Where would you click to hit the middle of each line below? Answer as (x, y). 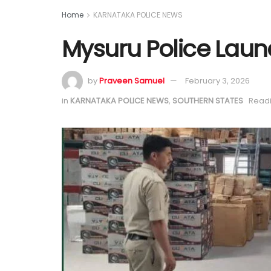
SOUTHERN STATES (208, 101)
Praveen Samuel (132, 81)
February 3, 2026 (217, 81)
